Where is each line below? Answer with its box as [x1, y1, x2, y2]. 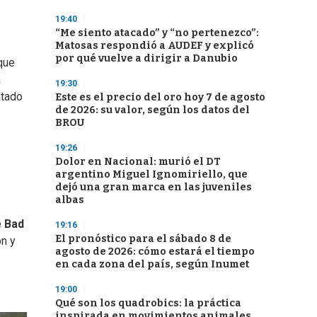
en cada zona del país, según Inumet [55, 258, 249, 270]
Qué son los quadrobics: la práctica [55, 297, 241, 309]
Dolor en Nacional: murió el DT [55, 156, 221, 168]
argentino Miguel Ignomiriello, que [55, 168, 248, 180]
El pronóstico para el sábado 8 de [55, 233, 231, 245]
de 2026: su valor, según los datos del [55, 104, 250, 116]
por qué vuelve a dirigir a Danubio [55, 52, 238, 64]
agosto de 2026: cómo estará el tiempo [55, 246, 255, 258]
